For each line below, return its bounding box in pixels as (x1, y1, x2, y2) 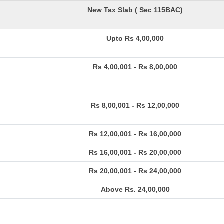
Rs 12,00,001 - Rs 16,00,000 (89, 130, 181, 138)
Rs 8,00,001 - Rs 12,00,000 (91, 101, 179, 109)
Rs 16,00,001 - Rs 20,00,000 (89, 148, 181, 156)
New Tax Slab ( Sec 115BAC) (87, 6, 183, 14)
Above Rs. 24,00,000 (100, 185, 170, 193)
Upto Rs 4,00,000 (106, 34, 164, 42)
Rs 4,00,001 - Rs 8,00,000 (93, 63, 177, 71)
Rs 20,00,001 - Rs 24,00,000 (89, 167, 181, 175)
